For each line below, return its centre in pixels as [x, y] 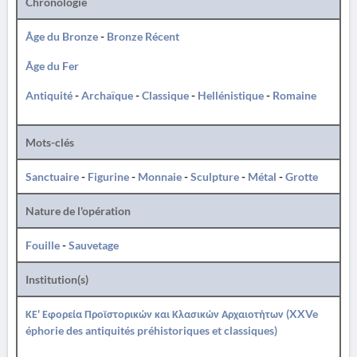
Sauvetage [94, 245]
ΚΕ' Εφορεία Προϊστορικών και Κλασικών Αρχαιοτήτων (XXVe [172, 314]
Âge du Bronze [62, 36]
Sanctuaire [52, 177]
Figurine [108, 177]
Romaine [294, 95]
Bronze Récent [143, 36]
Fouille [43, 245]
